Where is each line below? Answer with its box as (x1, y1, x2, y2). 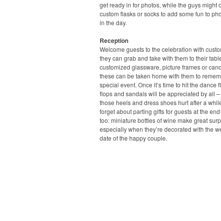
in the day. (100, 18, 127, 27)
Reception (100, 36, 128, 45)
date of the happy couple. (100, 134, 167, 142)
